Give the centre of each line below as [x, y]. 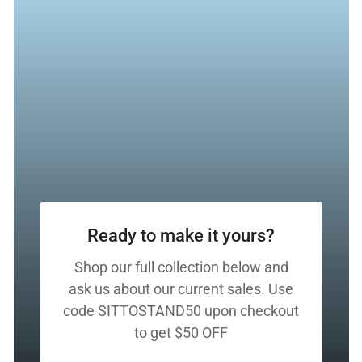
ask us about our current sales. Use [181, 288]
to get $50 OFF [181, 332]
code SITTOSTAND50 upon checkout [181, 310]
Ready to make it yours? [181, 235]
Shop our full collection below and [181, 267]
